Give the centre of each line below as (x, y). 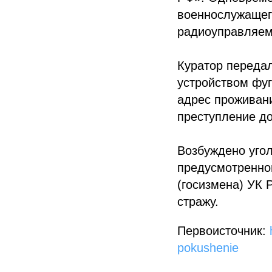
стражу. (198, 202)
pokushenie (208, 248)
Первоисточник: (222, 231)
